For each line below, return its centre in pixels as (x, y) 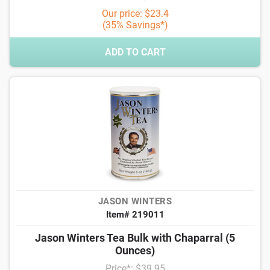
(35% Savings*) (135, 25)
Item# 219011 (135, 215)
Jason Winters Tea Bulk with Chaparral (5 (135, 238)
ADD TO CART (135, 52)
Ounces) (135, 251)
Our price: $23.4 (135, 14)
